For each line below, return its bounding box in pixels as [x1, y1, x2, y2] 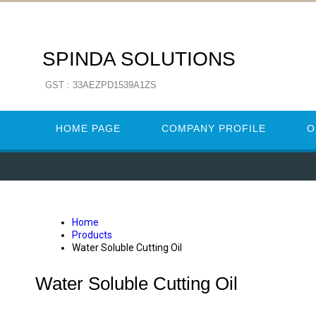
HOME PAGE [56, 123, 121, 134]
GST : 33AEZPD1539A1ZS [45, 80, 157, 90]
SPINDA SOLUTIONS [42, 48, 236, 70]
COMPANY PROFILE [162, 123, 266, 134]
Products [72, 229, 112, 241]
